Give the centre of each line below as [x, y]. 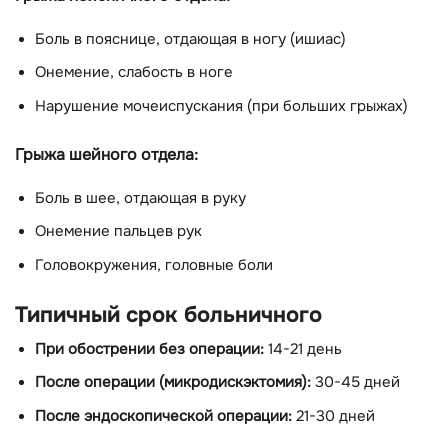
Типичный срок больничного [168, 314]
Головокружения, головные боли [154, 265]
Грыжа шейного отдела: [106, 155]
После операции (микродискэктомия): [173, 383]
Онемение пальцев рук [118, 232]
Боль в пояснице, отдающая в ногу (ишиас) [190, 39]
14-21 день [303, 349]
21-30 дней [333, 416]
